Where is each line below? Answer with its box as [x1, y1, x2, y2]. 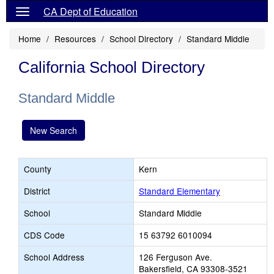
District [24, 185, 50, 197]
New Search [30, 124, 77, 136]
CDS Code [24, 229, 65, 241]
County [24, 163, 51, 175]
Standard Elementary [139, 185, 220, 197]
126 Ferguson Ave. [139, 251, 212, 263]
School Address [24, 251, 84, 263]
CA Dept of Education [43, 4, 138, 18]
